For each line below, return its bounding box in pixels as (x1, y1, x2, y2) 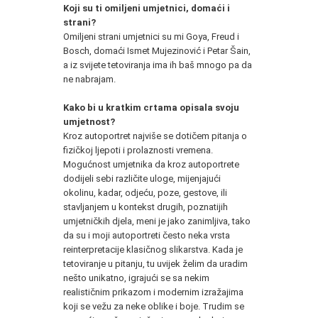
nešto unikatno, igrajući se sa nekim (63, 272, 209, 283)
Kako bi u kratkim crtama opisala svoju (63, 102, 239, 113)
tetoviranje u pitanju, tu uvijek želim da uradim (63, 258, 248, 269)
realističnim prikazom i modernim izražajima (63, 286, 243, 297)
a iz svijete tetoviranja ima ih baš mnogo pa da (63, 59, 252, 70)
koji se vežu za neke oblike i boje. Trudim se (63, 300, 244, 312)
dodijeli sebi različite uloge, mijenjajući (63, 172, 221, 184)
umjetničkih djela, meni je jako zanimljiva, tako (63, 215, 251, 226)
